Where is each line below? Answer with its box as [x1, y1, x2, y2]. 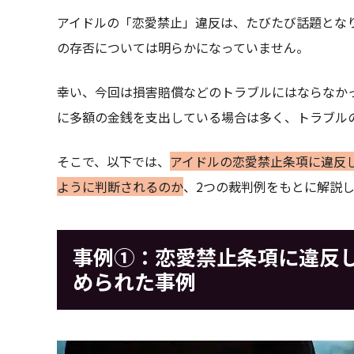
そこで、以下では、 [57, 151, 170, 171]
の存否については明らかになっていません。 [57, 37, 309, 57]
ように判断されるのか [57, 176, 183, 196]
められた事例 [72, 265, 196, 296]
